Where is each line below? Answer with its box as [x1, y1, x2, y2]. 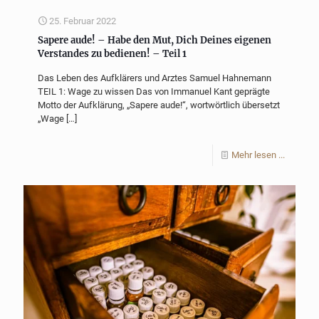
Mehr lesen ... [231, 149, 285, 160]
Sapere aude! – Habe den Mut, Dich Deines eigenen [38, 33, 271, 46]
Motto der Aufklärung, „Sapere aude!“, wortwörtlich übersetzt [38, 99, 280, 110]
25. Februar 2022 [49, 15, 116, 26]
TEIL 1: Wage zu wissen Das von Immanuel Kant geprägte [38, 85, 270, 97]
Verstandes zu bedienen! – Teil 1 [38, 47, 187, 60]
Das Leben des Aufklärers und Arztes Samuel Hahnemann [38, 72, 271, 83]
